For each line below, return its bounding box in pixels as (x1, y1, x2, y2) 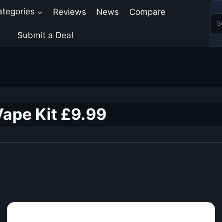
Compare (129, 6, 166, 17)
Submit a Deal (17, 30, 73, 40)
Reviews (53, 6, 87, 17)
